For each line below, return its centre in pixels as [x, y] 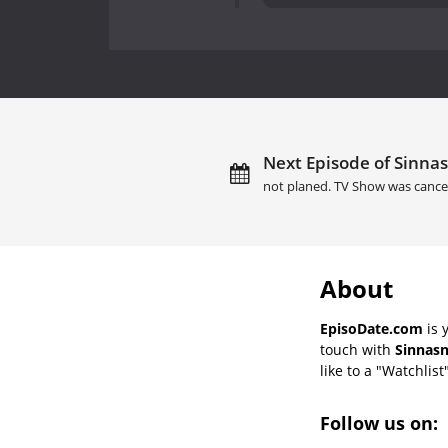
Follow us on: [381, 422]
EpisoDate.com [371, 328]
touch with [357, 349]
